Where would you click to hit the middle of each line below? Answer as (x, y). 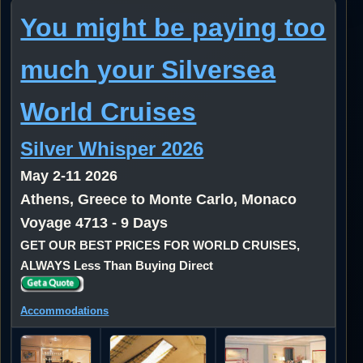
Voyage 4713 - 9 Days (94, 222)
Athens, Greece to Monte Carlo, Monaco (159, 199)
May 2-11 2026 (69, 175)
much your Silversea (148, 69)
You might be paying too (173, 27)
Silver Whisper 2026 (112, 148)
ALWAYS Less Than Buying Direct (117, 265)
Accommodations (65, 311)
